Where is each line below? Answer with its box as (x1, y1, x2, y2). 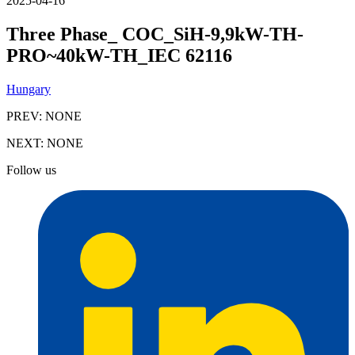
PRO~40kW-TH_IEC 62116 (6, 44, 232, 66)
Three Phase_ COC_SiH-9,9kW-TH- (6, 23, 303, 44)
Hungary (6, 82, 51, 96)
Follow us (6, 162, 56, 177)
